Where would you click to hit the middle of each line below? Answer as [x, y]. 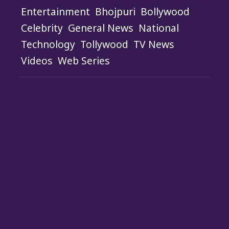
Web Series [84, 61]
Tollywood [104, 44]
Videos [37, 61]
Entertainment [55, 12]
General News [101, 28]
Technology [48, 44]
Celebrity [42, 28]
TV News [154, 44]
